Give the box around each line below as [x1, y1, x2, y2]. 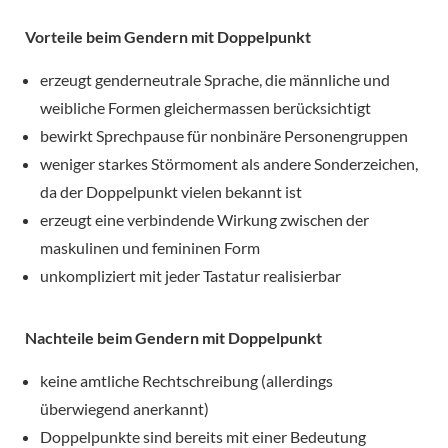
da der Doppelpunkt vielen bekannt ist [40, 182, 302, 202]
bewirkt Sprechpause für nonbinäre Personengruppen [40, 126, 408, 146]
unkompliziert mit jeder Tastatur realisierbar [40, 266, 341, 286]
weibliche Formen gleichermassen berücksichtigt [40, 98, 371, 118]
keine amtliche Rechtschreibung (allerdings [40, 371, 333, 391]
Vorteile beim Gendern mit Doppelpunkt [25, 27, 311, 47]
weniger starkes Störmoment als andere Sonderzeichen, [40, 154, 418, 174]
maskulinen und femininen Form [40, 238, 260, 258]
